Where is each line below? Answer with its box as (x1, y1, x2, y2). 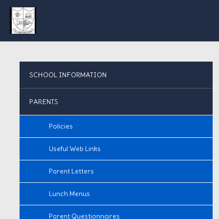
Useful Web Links (49, 144, 101, 153)
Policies (49, 122, 73, 131)
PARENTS (29, 97, 58, 106)
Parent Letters (49, 167, 94, 175)
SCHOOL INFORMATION (29, 70, 107, 79)
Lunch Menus (49, 189, 90, 198)
